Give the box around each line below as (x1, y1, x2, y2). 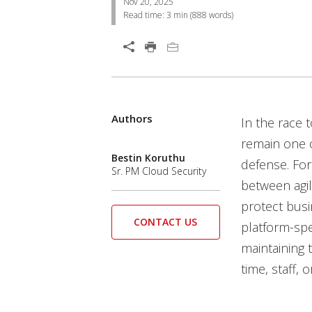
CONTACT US (134, 215, 198, 229)
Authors (111, 111, 153, 125)
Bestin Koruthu (111, 151, 185, 164)
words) (207, 9, 233, 21)
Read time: (123, 9, 166, 21)
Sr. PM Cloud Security (111, 164, 206, 178)
